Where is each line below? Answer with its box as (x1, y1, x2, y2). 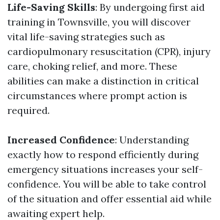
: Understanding (115, 134, 189, 146)
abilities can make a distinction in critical (7, 75, 199, 87)
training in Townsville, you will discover (7, 16, 191, 28)
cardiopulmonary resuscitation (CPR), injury (7, 45, 211, 57)
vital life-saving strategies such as (7, 30, 165, 43)
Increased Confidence (7, 134, 115, 146)
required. (7, 104, 50, 116)
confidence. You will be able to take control (7, 178, 206, 190)
